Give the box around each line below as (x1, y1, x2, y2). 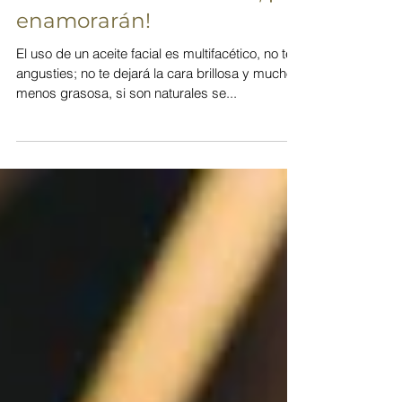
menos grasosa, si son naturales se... (16, 128, 237, 146)
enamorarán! (16, 52, 151, 78)
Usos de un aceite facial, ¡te (16, 23, 294, 49)
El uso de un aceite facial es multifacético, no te (16, 89, 293, 107)
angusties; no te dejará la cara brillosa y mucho (16, 109, 293, 127)
